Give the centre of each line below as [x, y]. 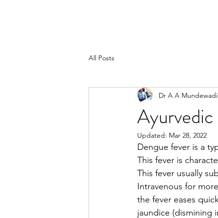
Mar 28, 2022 [188, 135]
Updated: [153, 135]
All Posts [101, 58]
